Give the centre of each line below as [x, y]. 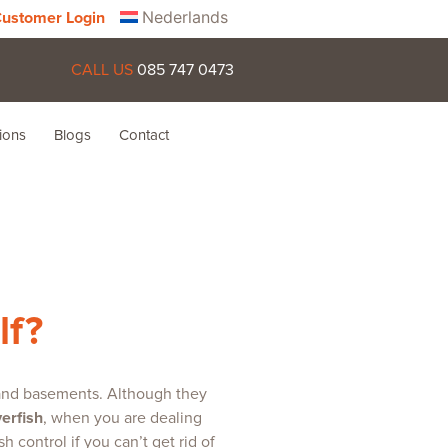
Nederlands [185, 16]
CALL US [103, 70]
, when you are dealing [122, 418]
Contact [143, 135]
